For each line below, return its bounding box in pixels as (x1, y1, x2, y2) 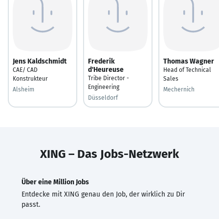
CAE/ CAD (13, 66, 38, 73)
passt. (22, 200, 40, 209)
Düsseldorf (88, 94, 118, 101)
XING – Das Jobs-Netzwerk (40, 147, 179, 161)
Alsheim (13, 86, 34, 93)
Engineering (88, 83, 119, 90)
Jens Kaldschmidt (13, 57, 66, 66)
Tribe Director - (88, 74, 129, 82)
